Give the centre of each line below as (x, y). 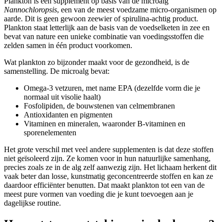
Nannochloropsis (30, 10)
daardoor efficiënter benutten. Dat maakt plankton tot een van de (104, 185)
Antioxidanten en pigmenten (68, 115)
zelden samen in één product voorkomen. (68, 46)
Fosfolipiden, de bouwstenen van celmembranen (99, 106)
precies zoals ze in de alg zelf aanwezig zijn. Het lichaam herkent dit (110, 167)
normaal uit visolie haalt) (62, 97)
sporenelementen (50, 133)
